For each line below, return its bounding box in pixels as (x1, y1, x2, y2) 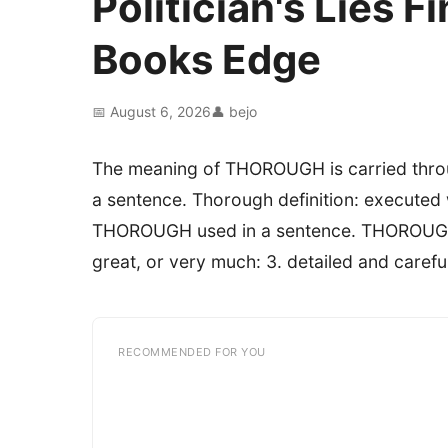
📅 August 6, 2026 (92, 103, 211, 120)
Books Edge (92, 35, 321, 84)
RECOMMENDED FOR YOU (118, 345, 266, 359)
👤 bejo (211, 103, 257, 120)
